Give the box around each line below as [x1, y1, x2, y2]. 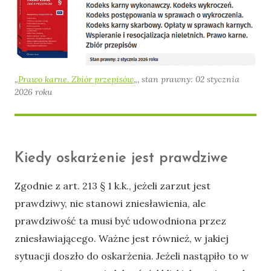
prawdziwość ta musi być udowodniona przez [15, 215, 226, 227]
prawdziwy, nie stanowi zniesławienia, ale [15, 197, 206, 210]
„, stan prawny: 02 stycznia [134, 74, 240, 85]
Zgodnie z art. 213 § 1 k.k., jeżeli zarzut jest [15, 180, 211, 192]
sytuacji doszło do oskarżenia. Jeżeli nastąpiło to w [15, 250, 249, 263]
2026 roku [15, 87, 52, 98]
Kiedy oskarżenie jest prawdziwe [15, 151, 228, 166]
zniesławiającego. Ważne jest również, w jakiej [15, 232, 229, 245]
